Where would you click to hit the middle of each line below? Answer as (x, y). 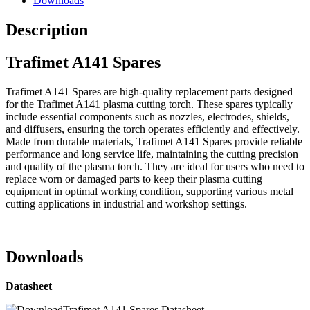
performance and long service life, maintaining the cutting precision (152, 154)
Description (47, 30)
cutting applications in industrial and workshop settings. (126, 203)
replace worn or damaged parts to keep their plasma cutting (134, 179)
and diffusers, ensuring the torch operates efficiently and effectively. (153, 129)
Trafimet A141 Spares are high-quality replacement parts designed (149, 91)
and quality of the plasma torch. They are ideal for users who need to (155, 166)
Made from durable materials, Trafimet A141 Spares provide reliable (154, 141)
